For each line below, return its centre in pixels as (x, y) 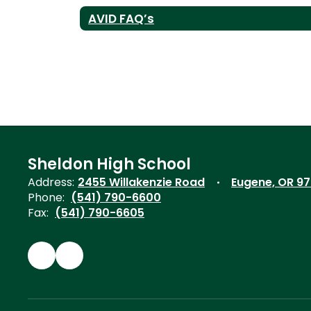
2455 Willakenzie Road (141, 182)
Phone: (46, 197)
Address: (51, 182)
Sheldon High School (109, 164)
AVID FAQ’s (121, 18)
